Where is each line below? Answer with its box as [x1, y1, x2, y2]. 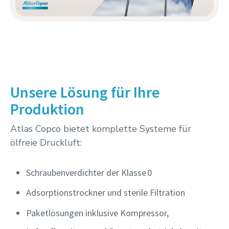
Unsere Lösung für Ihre [10, 82, 160, 102]
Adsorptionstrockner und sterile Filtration [26, 187, 185, 199]
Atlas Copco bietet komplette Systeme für [10, 122, 191, 135]
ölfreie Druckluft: [10, 136, 82, 149]
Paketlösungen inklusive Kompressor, [26, 207, 169, 219]
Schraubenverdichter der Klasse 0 [26, 166, 152, 178]
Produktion [10, 99, 84, 119]
